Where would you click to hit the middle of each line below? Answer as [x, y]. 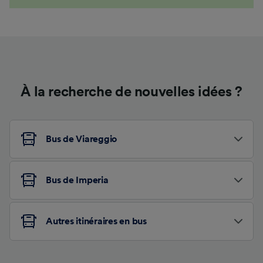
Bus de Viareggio [82, 139]
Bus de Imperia [77, 180]
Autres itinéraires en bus [96, 221]
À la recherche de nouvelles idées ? [131, 92]
